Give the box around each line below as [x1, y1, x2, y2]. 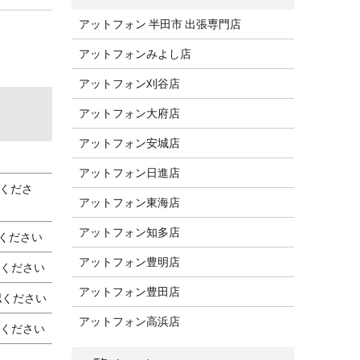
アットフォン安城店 [79, 137, 181, 150]
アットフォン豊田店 [79, 285, 181, 299]
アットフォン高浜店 [79, 315, 181, 329]
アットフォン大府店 [79, 107, 181, 121]
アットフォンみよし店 [79, 47, 192, 61]
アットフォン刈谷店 [79, 77, 181, 91]
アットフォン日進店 [79, 166, 181, 180]
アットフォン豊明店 [79, 256, 181, 269]
